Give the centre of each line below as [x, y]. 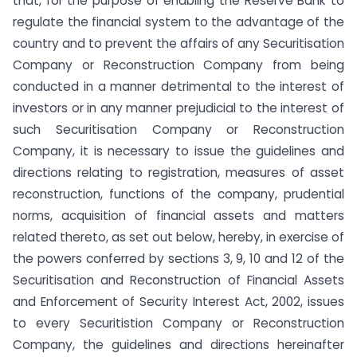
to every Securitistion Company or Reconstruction [178, 323]
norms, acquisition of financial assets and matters [178, 215]
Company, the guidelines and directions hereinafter [178, 344]
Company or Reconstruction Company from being [178, 65]
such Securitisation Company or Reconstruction [178, 129]
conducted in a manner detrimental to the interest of [178, 86]
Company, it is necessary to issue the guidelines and [178, 151]
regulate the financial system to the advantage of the [178, 22]
